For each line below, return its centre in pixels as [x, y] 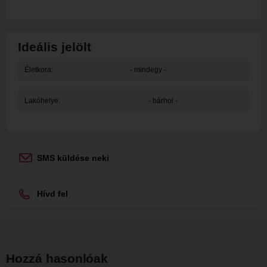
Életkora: [38, 70]
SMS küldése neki [73, 158]
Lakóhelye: [42, 101]
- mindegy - [148, 70]
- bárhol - [163, 101]
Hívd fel [52, 194]
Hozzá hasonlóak [57, 259]
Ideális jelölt [55, 47]
